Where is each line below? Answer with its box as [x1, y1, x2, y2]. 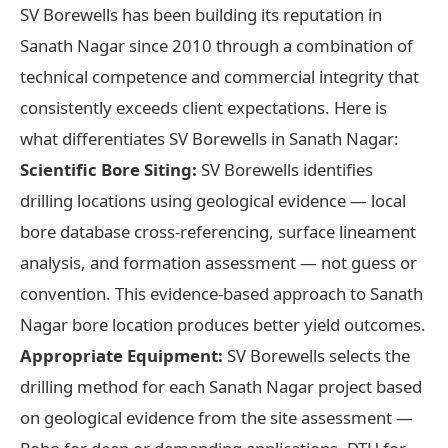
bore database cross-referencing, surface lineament [20, 219, 416, 243]
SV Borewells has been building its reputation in [20, 2, 382, 26]
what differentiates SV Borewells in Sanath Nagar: [20, 126, 399, 150]
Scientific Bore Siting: [20, 157, 197, 181]
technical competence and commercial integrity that [20, 64, 419, 88]
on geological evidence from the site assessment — [20, 405, 413, 429]
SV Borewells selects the [223, 343, 410, 367]
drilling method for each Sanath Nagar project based [20, 374, 422, 398]
